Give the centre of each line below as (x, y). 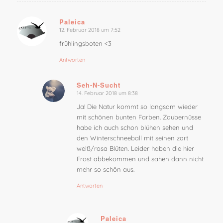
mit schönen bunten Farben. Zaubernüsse (139, 117)
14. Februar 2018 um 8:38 (107, 93)
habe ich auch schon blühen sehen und (135, 127)
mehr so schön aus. (105, 169)
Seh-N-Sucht (98, 85)
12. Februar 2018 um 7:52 (90, 30)
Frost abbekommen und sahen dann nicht (140, 159)
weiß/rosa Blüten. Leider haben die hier (135, 148)
